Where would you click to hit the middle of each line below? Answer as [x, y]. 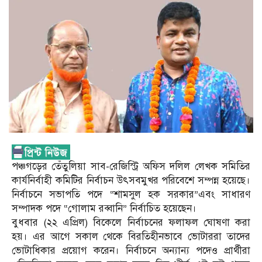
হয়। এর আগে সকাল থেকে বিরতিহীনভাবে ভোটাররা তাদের [131, 237]
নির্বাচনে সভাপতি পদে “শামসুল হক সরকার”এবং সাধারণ [131, 195]
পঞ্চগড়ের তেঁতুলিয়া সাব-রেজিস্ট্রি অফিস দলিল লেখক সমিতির [131, 167]
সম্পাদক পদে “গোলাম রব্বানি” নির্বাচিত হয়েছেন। [104, 209]
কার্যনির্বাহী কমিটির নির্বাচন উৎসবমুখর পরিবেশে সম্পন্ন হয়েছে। [131, 181]
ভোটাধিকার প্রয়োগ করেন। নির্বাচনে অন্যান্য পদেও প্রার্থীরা [131, 251]
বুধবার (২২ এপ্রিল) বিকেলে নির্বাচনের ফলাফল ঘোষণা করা [131, 223]
